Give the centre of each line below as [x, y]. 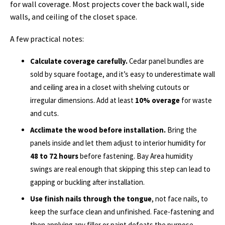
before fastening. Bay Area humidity [136, 156]
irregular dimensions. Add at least [83, 100]
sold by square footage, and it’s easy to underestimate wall [123, 74]
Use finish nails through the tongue [91, 199]
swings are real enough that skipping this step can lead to [120, 169]
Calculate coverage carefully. [79, 61]
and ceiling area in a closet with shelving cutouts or [110, 87]
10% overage [157, 100]
